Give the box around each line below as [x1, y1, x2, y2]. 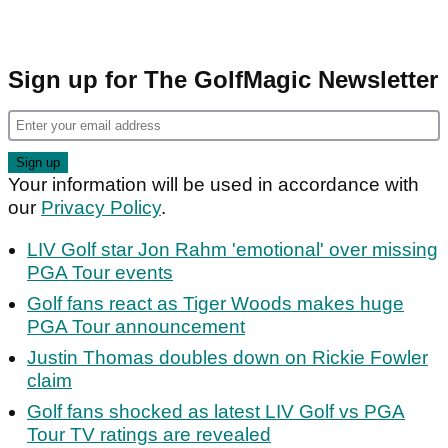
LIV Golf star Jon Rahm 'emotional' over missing [27, 239, 438, 261]
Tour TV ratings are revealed [27, 424, 271, 446]
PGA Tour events [27, 262, 173, 284]
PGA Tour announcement [27, 316, 245, 338]
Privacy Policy [41, 197, 161, 219]
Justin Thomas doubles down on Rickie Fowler [27, 347, 428, 369]
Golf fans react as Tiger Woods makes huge [27, 293, 404, 315]
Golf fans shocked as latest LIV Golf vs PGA [27, 401, 405, 423]
